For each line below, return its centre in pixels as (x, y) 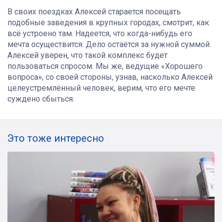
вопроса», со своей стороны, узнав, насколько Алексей (110, 77)
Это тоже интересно (56, 138)
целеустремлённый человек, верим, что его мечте (101, 88)
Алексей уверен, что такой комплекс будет (87, 55)
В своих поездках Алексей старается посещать (94, 11)
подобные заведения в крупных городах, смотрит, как (108, 22)
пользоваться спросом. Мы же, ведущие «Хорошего (105, 66)
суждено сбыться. (41, 99)
